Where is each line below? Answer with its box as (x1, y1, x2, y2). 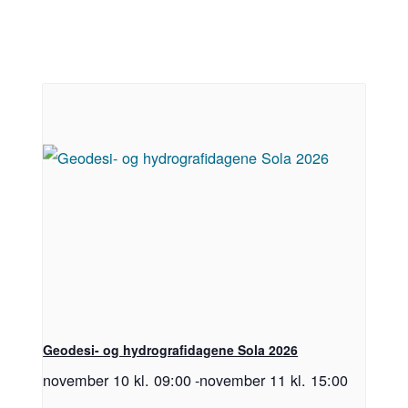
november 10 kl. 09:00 (43, 369, 192, 392)
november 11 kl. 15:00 (199, 369, 349, 392)
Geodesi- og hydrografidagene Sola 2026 (43, 341, 299, 360)
